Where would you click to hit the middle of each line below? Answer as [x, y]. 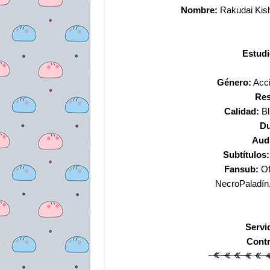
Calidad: [243, 111]
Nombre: [199, 10]
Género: [234, 82]
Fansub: [241, 169]
